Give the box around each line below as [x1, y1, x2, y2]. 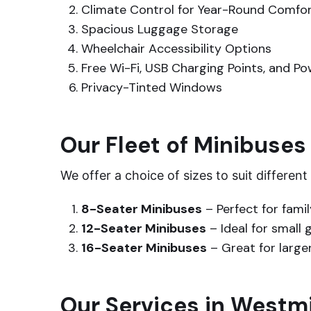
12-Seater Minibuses [81, 220, 206, 237]
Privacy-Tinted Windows [81, 79, 222, 96]
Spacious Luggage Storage [81, 21, 238, 37]
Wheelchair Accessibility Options [81, 40, 271, 57]
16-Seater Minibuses [81, 239, 207, 256]
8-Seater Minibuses [81, 201, 202, 217]
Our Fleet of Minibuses [60, 131, 306, 160]
